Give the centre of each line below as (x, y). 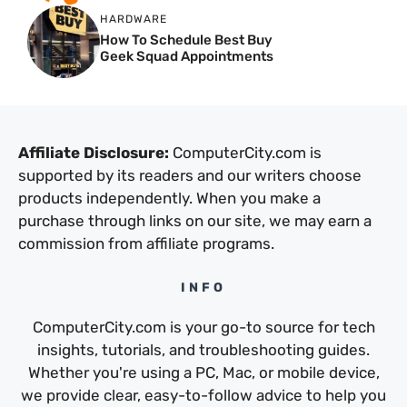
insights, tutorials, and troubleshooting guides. (203, 350)
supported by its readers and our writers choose (190, 175)
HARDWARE (134, 20)
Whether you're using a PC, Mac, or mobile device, (203, 373)
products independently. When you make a (169, 198)
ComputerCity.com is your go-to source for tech (203, 328)
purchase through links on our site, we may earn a (195, 220)
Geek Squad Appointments (187, 57)
